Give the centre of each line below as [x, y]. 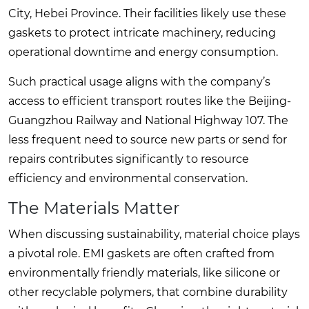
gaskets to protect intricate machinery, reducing [142, 32]
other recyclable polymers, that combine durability [148, 292]
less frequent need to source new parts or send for [148, 139]
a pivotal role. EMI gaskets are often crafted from [141, 253]
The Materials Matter [94, 208]
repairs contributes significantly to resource [129, 159]
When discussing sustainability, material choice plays [154, 234]
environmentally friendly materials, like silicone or [144, 272]
